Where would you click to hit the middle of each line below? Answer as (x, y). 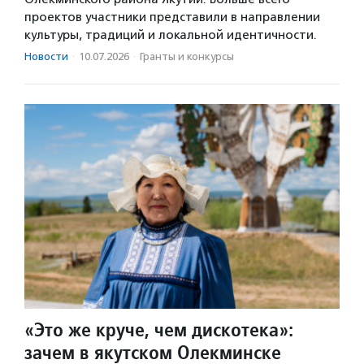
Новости (46, 56)
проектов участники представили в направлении (172, 17)
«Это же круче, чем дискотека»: (159, 329)
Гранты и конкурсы (187, 56)
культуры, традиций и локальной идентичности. (171, 35)
